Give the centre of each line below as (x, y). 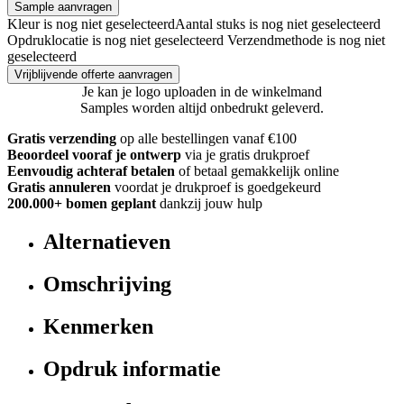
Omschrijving (107, 285)
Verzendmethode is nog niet (306, 41)
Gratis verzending (62, 139)
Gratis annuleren (59, 188)
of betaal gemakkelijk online (259, 171)
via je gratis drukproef (247, 155)
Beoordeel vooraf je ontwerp (94, 155)
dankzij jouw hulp (211, 204)
